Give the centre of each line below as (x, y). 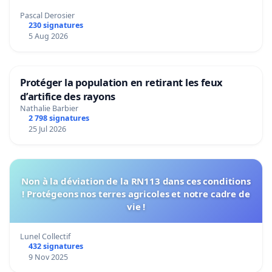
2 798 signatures (59, 118)
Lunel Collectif (45, 237)
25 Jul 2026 (47, 129)
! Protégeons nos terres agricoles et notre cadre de (136, 194)
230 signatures (56, 25)
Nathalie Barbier (49, 109)
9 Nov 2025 (48, 257)
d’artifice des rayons (68, 96)
